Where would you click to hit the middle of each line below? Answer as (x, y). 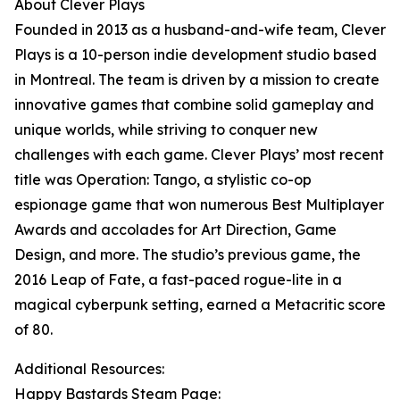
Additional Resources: (89, 369)
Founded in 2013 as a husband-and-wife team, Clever (200, 30)
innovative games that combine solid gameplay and (194, 105)
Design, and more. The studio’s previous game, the (187, 255)
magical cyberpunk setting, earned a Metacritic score (200, 305)
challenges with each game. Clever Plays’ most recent (199, 155)
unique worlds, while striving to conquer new (166, 130)
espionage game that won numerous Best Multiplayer (199, 205)
